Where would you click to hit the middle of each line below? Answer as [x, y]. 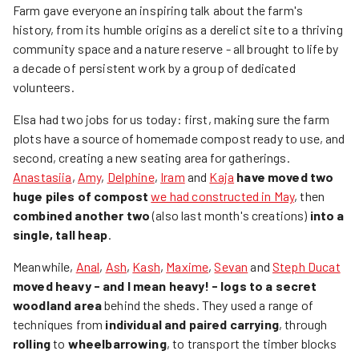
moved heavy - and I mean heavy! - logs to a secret [165, 285]
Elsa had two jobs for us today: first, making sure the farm [171, 119]
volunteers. [44, 87]
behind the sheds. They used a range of [207, 305]
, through [303, 324]
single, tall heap [61, 234]
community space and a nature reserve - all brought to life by [176, 48]
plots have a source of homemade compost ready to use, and [179, 138]
